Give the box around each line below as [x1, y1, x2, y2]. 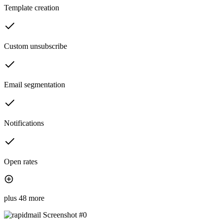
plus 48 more [4, 194, 44, 203]
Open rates [4, 157, 37, 166]
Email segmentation [4, 80, 65, 89]
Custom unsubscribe [4, 42, 67, 51]
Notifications [4, 119, 44, 128]
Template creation [4, 3, 59, 12]
